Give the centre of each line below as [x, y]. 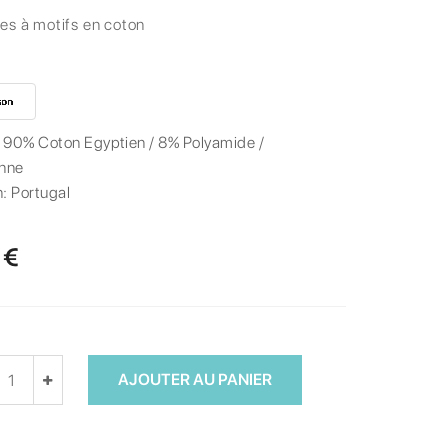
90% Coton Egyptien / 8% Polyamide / [134, 143]
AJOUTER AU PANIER [194, 380]
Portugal [41, 193]
